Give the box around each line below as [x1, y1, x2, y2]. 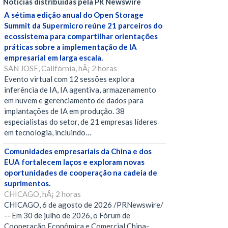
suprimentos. [4, 179, 50, 188]
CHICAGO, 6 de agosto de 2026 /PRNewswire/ [4, 200, 163, 210]
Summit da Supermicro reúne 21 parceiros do [4, 21, 162, 31]
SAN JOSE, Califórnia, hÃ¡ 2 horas [4, 64, 117, 73]
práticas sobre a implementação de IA [4, 42, 137, 52]
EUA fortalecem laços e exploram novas [4, 157, 145, 167]
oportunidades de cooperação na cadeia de [4, 168, 157, 178]
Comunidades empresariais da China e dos [4, 147, 152, 156]
